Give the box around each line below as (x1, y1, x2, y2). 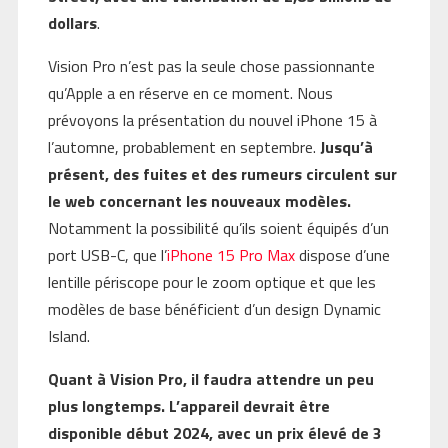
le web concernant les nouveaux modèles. (47, 189, 351, 214)
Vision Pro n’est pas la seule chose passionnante (47, 54, 375, 79)
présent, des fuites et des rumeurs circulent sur (47, 162, 397, 187)
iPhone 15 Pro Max (166, 243, 295, 268)
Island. (47, 324, 90, 349)
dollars (47, 11, 97, 36)
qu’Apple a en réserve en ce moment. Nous (47, 81, 333, 106)
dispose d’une (294, 243, 390, 268)
